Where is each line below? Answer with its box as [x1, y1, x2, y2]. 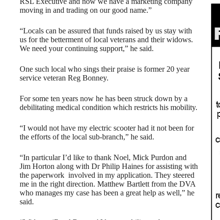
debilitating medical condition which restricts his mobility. [20, 103, 197, 111]
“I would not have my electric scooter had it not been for [20, 124, 194, 132]
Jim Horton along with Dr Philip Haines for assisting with [20, 162, 198, 170]
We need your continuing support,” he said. [20, 44, 154, 53]
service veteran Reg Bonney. [20, 74, 109, 82]
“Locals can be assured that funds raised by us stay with [20, 27, 192, 35]
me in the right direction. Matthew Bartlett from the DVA [20, 180, 195, 188]
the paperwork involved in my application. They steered [20, 171, 194, 179]
